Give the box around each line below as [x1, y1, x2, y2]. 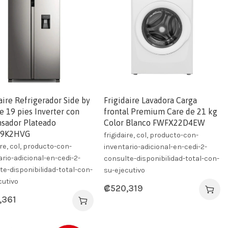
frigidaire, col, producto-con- [104, 130, 199, 139]
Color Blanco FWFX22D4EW [104, 118, 206, 127]
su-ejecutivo [104, 165, 146, 175]
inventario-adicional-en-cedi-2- [104, 142, 208, 151]
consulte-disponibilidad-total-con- [104, 154, 220, 163]
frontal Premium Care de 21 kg [104, 106, 218, 116]
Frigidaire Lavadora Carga [104, 95, 197, 105]
